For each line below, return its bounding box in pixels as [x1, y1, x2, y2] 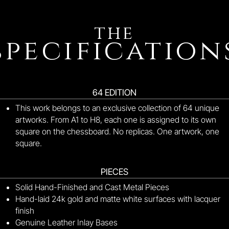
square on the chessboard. [15, 126, 111, 136]
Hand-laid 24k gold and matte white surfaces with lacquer [15, 194, 220, 204]
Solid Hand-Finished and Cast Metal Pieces [15, 182, 169, 192]
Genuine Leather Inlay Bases [15, 217, 118, 227]
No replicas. [113, 126, 157, 136]
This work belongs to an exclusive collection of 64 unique [15, 103, 219, 113]
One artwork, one [157, 126, 219, 136]
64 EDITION [93, 87, 136, 98]
